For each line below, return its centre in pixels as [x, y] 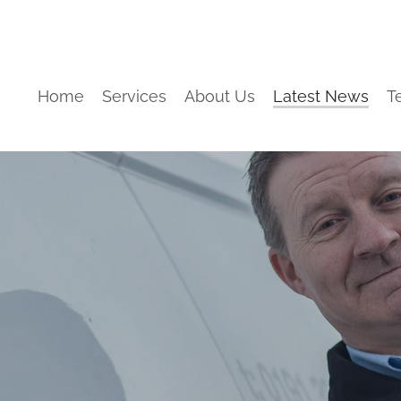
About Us [220, 94]
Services [134, 94]
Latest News [321, 94]
